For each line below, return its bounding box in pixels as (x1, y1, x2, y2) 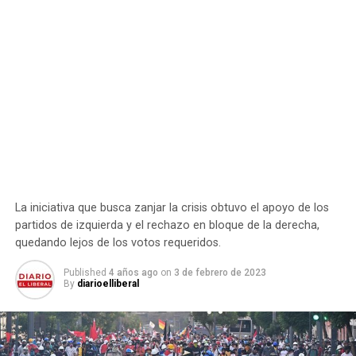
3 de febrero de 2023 (173, 267, 266, 278)
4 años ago (108, 267, 158, 278)
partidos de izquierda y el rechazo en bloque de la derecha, (14, 219, 319, 232)
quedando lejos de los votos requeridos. (14, 236, 221, 250)
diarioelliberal (76, 278, 139, 289)
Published (63, 267, 106, 278)
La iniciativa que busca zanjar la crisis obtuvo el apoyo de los (14, 201, 329, 215)
